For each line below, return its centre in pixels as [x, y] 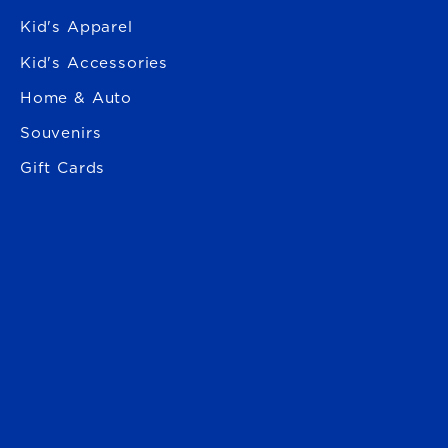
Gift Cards [63, 169]
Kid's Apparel [76, 28]
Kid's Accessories [94, 63]
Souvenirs [61, 133]
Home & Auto [76, 98]
